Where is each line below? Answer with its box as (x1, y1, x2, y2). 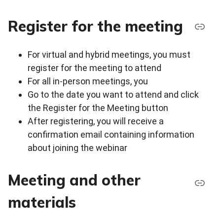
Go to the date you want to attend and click (28, 89, 199, 100)
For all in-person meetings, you (28, 75, 148, 86)
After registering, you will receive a (28, 115, 164, 126)
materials (8, 192, 76, 212)
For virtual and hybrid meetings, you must (28, 49, 190, 60)
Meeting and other (8, 170, 141, 189)
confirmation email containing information (28, 129, 194, 140)
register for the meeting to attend (28, 62, 161, 73)
